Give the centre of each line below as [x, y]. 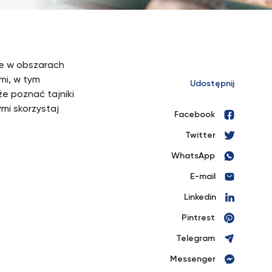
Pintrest [198, 218]
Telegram [195, 239]
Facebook [195, 115]
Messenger [193, 259]
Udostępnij [212, 84]
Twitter [200, 135]
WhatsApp [193, 156]
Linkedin [200, 197]
